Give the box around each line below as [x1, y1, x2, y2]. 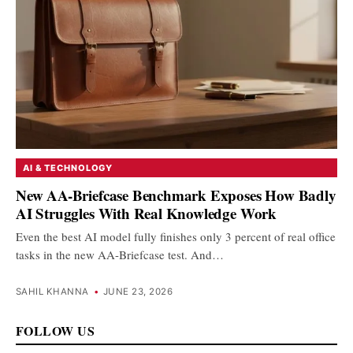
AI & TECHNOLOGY [23, 162, 113, 173]
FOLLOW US [16, 321, 95, 340]
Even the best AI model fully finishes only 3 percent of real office [16, 228, 336, 244]
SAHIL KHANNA [16, 286, 89, 298]
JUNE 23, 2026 [103, 286, 173, 298]
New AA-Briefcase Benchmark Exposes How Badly [16, 184, 336, 206]
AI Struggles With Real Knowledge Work [16, 202, 277, 224]
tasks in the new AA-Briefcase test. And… [16, 246, 224, 262]
